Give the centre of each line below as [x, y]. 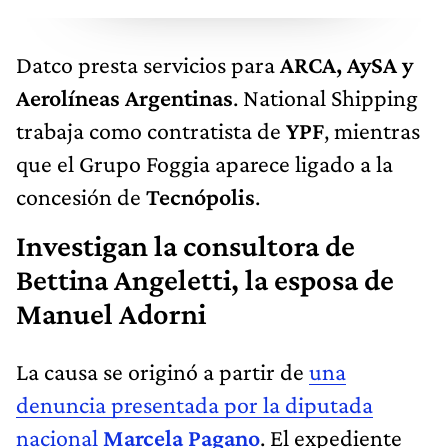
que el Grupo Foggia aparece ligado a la [204, 164]
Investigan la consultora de [185, 246]
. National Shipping [325, 98]
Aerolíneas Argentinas [124, 98]
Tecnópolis [200, 197]
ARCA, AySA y [346, 65]
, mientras [372, 131]
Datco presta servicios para [148, 65]
